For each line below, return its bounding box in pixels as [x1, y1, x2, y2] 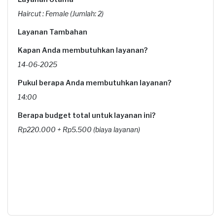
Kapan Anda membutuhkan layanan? [18, 46, 147, 54]
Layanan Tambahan [18, 28, 87, 36]
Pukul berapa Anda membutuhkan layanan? [18, 78, 171, 87]
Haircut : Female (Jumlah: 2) [18, 9, 104, 18]
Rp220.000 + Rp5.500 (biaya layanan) [18, 125, 140, 134]
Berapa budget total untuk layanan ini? [18, 111, 155, 119]
